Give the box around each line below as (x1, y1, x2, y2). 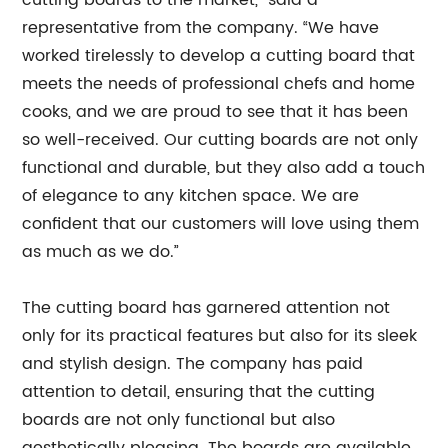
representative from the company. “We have (22, 15, 380, 41)
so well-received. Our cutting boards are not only (22, 127, 419, 153)
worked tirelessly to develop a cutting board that (22, 43, 416, 69)
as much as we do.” (22, 239, 180, 265)
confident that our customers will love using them (22, 211, 420, 237)
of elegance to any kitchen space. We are (22, 183, 360, 209)
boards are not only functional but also (22, 407, 336, 433)
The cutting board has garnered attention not (22, 295, 391, 321)
